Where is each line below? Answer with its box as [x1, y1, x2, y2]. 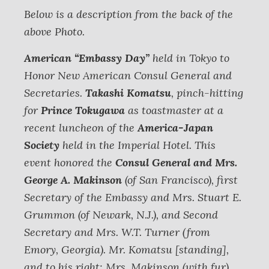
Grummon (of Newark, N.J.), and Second [24, 208, 218, 222]
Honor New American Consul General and [24, 68, 232, 82]
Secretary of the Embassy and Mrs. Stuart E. [24, 190, 241, 204]
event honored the [24, 156, 112, 169]
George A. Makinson [24, 173, 122, 187]
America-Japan [138, 121, 213, 134]
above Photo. [24, 25, 85, 38]
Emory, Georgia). [24, 243, 109, 256]
